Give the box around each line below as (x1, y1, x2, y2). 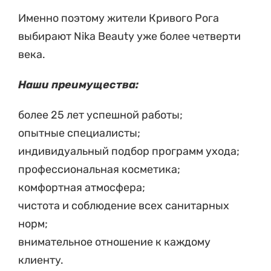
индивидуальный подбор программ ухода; (18, 144, 240, 158)
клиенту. (18, 253, 64, 267)
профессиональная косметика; (18, 162, 180, 176)
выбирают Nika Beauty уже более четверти (18, 29, 241, 43)
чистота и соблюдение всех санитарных (18, 198, 229, 212)
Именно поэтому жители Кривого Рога (18, 11, 219, 25)
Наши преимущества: (18, 77, 139, 91)
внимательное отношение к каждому (18, 235, 211, 249)
